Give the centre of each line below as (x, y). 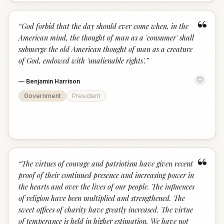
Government (42, 96)
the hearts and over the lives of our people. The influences (106, 186)
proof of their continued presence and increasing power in (106, 175)
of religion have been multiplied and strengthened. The (102, 198)
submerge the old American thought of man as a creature (105, 49)
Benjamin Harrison (53, 81)
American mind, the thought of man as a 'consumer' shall (106, 37)
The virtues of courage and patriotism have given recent (107, 163)
